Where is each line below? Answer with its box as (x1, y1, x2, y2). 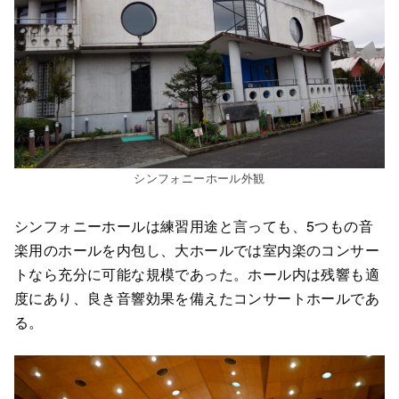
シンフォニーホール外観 (134, 168, 265, 186)
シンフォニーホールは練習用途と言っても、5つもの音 (14, 216, 373, 237)
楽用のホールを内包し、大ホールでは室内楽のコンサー (14, 240, 379, 261)
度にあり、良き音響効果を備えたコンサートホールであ (14, 288, 379, 309)
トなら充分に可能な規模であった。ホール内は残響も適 (14, 264, 379, 285)
